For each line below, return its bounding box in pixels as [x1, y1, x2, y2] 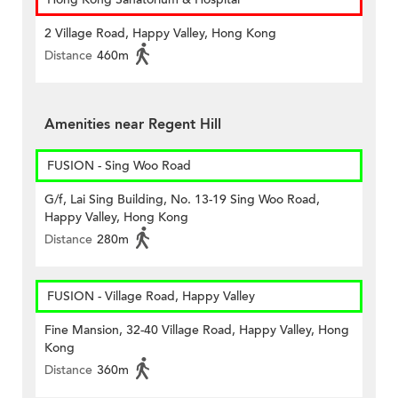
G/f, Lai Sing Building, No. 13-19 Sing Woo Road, [44, 191, 320, 209]
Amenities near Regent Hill [44, 115, 221, 135]
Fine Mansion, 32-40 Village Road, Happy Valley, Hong [44, 322, 349, 339]
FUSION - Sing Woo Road [47, 157, 191, 175]
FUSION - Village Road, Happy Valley [47, 288, 255, 306]
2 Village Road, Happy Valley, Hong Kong [44, 25, 276, 43]
